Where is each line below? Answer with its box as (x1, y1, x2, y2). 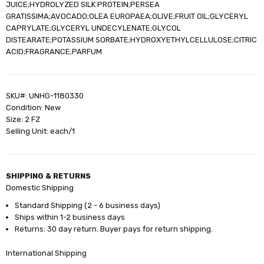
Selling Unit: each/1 (6, 127, 75, 136)
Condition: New (6, 103, 61, 113)
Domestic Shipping (6, 183, 74, 192)
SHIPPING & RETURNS (6, 171, 91, 180)
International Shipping (6, 248, 87, 258)
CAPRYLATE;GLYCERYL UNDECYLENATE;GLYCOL (6, 23, 181, 32)
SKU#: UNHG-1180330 (6, 91, 84, 101)
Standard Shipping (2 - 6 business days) (15, 200, 161, 210)
